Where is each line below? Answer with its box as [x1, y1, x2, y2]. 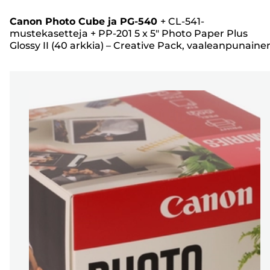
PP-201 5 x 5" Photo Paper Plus [98, 28, 248, 40]
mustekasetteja [10, 28, 88, 40]
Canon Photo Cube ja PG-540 [10, 16, 157, 28]
